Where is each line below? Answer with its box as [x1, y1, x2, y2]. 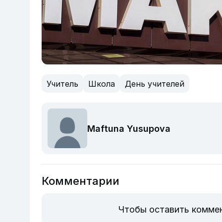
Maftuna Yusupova [87, 123, 170, 134]
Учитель [47, 78, 78, 89]
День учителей [125, 78, 184, 89]
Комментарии [42, 174, 119, 187]
